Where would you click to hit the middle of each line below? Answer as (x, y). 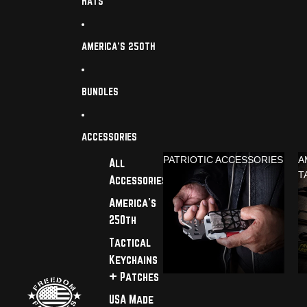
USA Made (131, 299)
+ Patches (134, 277)
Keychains (133, 260)
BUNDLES (100, 91)
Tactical (130, 243)
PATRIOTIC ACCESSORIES (223, 160)
